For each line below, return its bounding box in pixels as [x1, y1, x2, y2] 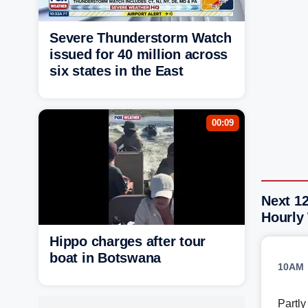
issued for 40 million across [49, 46, 228, 62]
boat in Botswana [49, 250, 161, 265]
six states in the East [49, 63, 184, 78]
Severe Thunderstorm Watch [49, 30, 232, 45]
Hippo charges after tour [49, 233, 206, 249]
